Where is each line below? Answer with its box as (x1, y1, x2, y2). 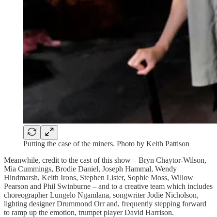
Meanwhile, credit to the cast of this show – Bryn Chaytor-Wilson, (4, 155, 206, 164)
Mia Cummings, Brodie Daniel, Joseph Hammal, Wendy (4, 164, 177, 173)
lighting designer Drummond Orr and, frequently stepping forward (4, 199, 206, 208)
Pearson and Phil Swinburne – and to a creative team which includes (4, 182, 213, 190)
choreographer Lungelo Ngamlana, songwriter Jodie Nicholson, (4, 190, 199, 199)
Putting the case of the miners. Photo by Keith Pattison (23, 139, 189, 148)
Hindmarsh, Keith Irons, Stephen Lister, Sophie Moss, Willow (4, 173, 193, 182)
